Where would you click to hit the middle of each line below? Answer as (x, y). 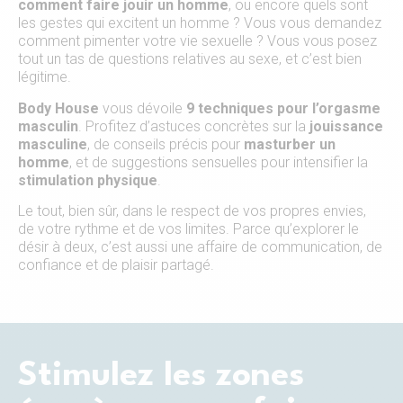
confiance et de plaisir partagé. (116, 264)
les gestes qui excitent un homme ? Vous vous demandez (200, 23)
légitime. (45, 77)
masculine (53, 144)
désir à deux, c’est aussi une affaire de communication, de (200, 246)
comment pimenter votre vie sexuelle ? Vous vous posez (197, 41)
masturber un (290, 144)
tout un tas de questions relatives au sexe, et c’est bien (190, 59)
